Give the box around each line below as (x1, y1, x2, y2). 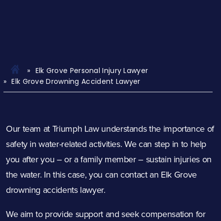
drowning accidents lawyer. (6, 184, 108, 196)
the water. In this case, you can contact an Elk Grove (6, 168, 197, 181)
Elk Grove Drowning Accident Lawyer (11, 76, 141, 87)
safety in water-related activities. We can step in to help (6, 138, 207, 150)
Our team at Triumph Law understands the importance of (6, 122, 214, 135)
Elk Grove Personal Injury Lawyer (35, 66, 148, 76)
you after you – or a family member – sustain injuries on (6, 153, 212, 166)
